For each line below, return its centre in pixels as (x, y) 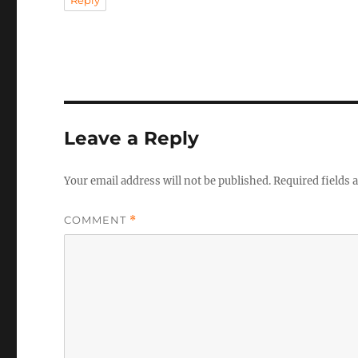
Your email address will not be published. (168, 181)
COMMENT (97, 220)
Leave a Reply (132, 138)
